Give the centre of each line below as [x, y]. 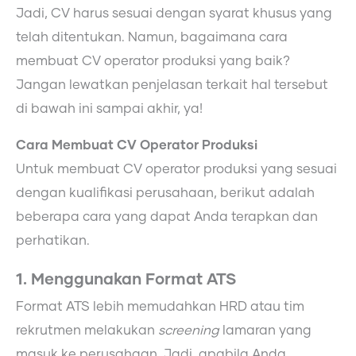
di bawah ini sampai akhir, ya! [109, 108]
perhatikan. [53, 240]
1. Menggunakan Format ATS [126, 280]
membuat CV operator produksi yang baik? [153, 61]
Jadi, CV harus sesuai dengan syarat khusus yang [174, 13]
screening [190, 331]
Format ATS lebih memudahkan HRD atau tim [160, 307]
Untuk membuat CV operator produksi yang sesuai [176, 169]
